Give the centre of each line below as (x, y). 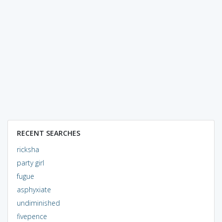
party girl (30, 163)
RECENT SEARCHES (48, 133)
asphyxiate (34, 189)
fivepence (32, 216)
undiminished (38, 203)
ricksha (28, 149)
